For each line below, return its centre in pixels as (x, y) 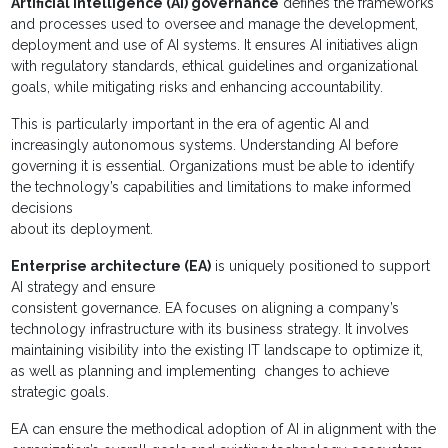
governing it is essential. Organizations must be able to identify (213, 166)
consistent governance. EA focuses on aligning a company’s (205, 308)
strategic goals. (60, 392)
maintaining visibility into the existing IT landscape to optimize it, (217, 350)
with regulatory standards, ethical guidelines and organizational (215, 66)
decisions (44, 208)
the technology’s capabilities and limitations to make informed (211, 187)
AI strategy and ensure (85, 287)
